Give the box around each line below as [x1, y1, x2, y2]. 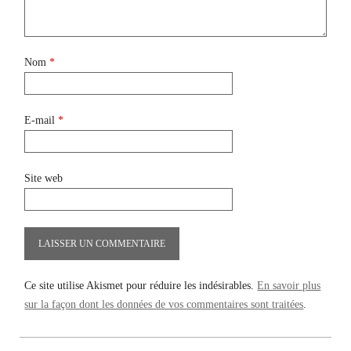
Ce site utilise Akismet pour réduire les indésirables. [24, 279, 258, 291]
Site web [24, 172, 63, 184]
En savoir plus [257, 279, 321, 291]
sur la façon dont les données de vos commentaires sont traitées [24, 298, 304, 310]
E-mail [24, 114, 59, 126]
